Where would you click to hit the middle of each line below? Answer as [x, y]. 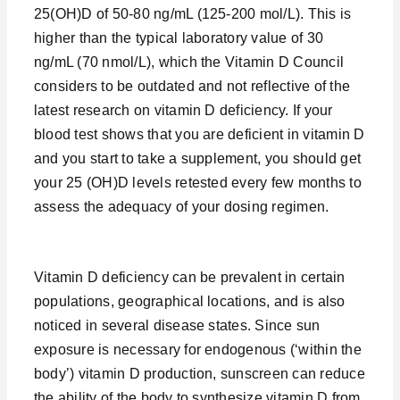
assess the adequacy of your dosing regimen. [181, 207]
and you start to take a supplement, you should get [197, 158]
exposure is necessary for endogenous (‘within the [197, 350]
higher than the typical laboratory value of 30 [179, 38]
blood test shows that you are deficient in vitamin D [199, 134]
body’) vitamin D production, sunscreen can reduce [199, 374]
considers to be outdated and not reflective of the [192, 86]
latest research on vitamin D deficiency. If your [183, 110]
